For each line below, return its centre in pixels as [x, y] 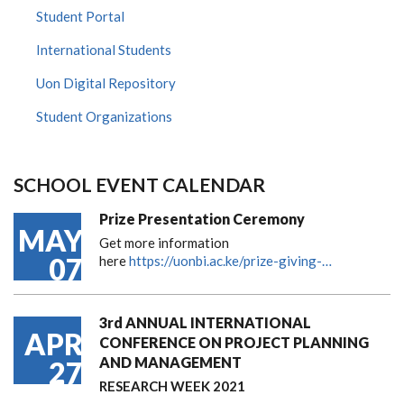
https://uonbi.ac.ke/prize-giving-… [230, 260]
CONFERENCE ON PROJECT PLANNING [234, 342]
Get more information [164, 242]
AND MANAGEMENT [170, 362]
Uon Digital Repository [106, 83]
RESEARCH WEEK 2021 [172, 386]
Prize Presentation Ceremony [202, 218]
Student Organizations [104, 116]
